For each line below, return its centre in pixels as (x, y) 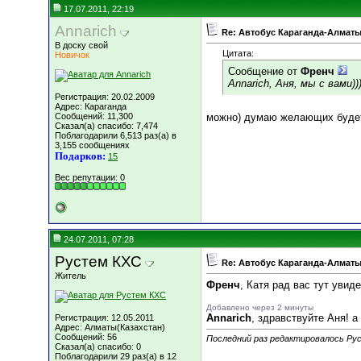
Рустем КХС (98, 261)
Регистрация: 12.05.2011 (104, 317)
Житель (71, 276)
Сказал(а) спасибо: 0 (98, 346)
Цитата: (238, 54)
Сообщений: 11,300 (94, 116)
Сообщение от (264, 72)
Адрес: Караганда (91, 106)
